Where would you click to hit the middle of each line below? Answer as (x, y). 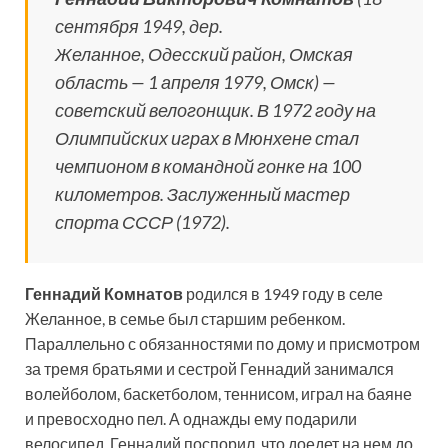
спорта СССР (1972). (142, 222)
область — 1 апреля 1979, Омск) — (195, 82)
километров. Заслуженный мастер (202, 194)
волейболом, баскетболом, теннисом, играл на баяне (218, 393)
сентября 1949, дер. (139, 26)
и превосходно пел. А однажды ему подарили (191, 418)
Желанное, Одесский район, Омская (204, 54)
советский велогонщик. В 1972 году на (215, 110)
